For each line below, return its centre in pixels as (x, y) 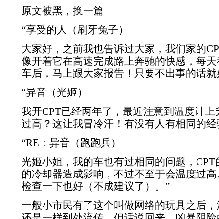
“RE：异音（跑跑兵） (71, 143)
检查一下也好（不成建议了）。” (96, 186)
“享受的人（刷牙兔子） (75, 30)
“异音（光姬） (55, 92)
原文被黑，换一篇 (63, 11)
